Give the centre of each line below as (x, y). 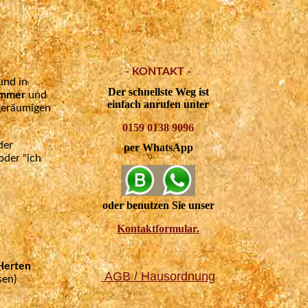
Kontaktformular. (158, 228)
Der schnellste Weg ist (158, 92)
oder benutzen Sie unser (158, 205)
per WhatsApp (158, 148)
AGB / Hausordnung (158, 276)
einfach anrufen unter (158, 104)
